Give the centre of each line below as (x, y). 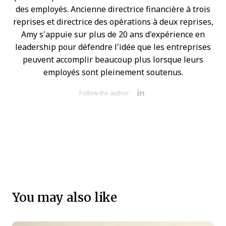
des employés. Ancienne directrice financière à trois (113, 9)
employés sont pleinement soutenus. (113, 72)
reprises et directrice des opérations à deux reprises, (113, 22)
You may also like (65, 197)
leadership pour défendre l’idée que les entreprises (113, 47)
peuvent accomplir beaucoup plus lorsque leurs (113, 60)
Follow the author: (105, 93)
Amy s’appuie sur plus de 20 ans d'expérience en (113, 34)
